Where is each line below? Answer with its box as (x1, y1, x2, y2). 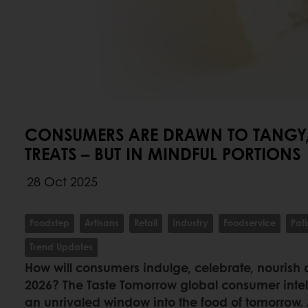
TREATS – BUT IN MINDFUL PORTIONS (25, 142, 300, 165)
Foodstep (30, 216, 69, 229)
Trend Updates (30, 240, 93, 253)
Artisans (85, 216, 119, 229)
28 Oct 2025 (27, 173, 98, 190)
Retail (134, 216, 157, 229)
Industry (173, 216, 208, 229)
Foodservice (223, 216, 276, 229)
